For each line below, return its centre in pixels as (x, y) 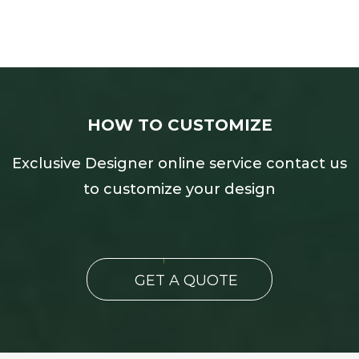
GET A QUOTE (186, 280)
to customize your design (179, 190)
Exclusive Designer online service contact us (179, 164)
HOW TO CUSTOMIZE (179, 125)
